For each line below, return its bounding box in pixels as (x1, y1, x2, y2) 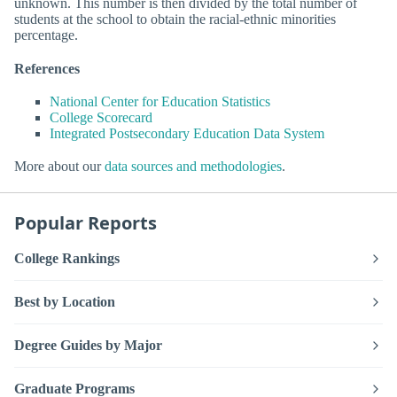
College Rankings (14, 251, 120, 267)
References (14, 60, 80, 76)
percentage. (14, 27, 78, 43)
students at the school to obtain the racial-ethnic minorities (14, 12, 336, 27)
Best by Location (14, 294, 115, 310)
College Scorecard (50, 109, 152, 125)
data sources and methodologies (105, 158, 282, 174)
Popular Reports (14, 210, 157, 235)
